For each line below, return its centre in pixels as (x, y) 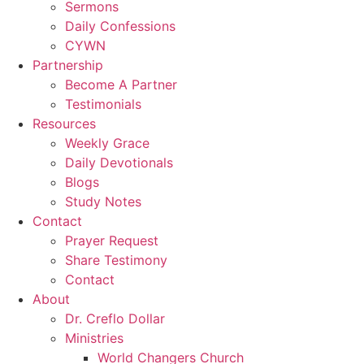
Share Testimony (116, 260)
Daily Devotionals (119, 162)
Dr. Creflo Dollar (115, 318)
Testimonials (103, 104)
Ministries (94, 338)
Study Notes (103, 201)
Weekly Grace (107, 143)
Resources (64, 123)
